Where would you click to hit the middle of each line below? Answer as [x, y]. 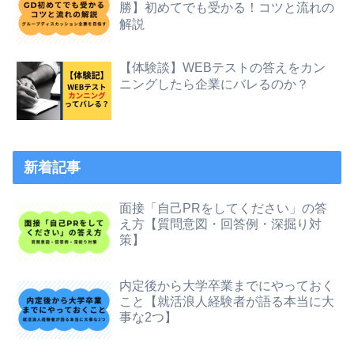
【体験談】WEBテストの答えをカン [223, 68]
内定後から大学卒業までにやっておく [227, 285]
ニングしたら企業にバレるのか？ [215, 84]
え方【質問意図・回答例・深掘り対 [221, 224]
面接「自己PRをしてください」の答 [224, 209]
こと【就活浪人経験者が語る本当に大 [227, 301]
